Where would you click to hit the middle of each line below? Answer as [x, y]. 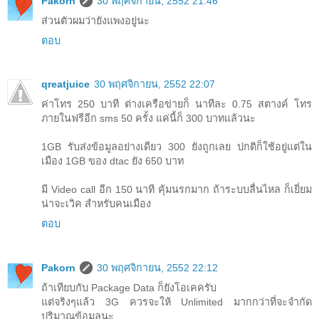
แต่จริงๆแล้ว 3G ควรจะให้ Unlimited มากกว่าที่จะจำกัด [177, 302]
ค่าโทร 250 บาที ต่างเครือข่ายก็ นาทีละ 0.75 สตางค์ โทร [177, 104]
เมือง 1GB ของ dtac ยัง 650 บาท [113, 161]
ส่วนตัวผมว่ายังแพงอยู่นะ [95, 20]
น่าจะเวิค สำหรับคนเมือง [96, 204]
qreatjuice [66, 84]
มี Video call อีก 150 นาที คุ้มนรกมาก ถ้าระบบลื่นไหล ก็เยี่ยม [177, 190]
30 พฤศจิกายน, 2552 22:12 [157, 268]
